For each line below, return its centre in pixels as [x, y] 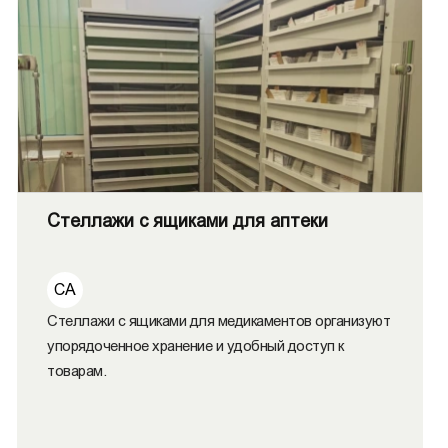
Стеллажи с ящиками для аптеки [187, 221]
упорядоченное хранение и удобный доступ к [195, 345]
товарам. [76, 370]
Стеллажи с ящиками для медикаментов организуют [218, 320]
